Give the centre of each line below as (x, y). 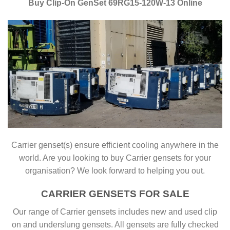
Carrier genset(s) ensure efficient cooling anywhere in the (115, 145)
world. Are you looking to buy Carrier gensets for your (115, 158)
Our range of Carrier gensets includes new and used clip (115, 212)
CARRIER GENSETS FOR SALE (115, 194)
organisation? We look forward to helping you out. (115, 171)
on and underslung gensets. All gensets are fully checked (115, 224)
